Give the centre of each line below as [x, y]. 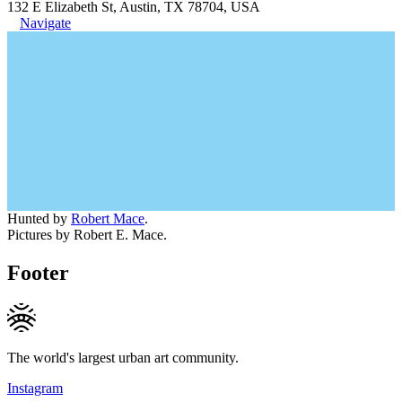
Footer [38, 272]
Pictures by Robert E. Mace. [87, 234]
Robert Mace [108, 218]
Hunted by [39, 218]
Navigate [45, 22]
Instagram [35, 388]
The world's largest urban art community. [123, 357]
